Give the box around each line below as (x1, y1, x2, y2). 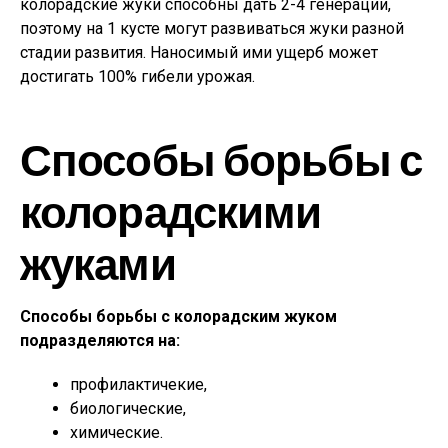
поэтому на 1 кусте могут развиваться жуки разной (20, 19, 404, 38)
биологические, (70, 399, 186, 418)
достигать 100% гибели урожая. (20, 67, 255, 86)
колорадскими (20, 184, 322, 237)
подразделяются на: (20, 331, 180, 350)
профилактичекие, (70, 375, 207, 394)
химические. (70, 423, 163, 442)
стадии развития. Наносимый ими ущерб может (20, 43, 378, 62)
